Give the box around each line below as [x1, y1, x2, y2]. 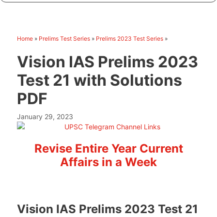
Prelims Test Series [39, 34, 90, 42]
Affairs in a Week [60, 155, 157, 169]
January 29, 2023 [17, 112, 73, 121]
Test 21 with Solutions [17, 70, 182, 90]
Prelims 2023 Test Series [96, 34, 163, 42]
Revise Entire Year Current [34, 141, 183, 155]
